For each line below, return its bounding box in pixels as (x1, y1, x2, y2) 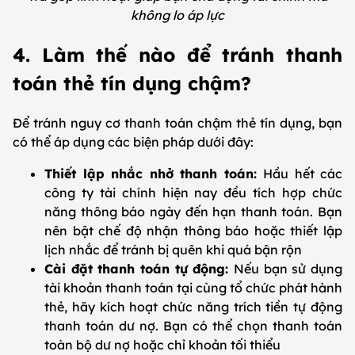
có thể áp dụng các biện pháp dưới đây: (13, 133, 254, 150)
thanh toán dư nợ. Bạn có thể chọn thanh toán (44, 317, 342, 334)
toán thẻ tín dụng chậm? (13, 71, 251, 95)
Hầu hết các (263, 165, 342, 181)
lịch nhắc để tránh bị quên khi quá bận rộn (44, 241, 302, 258)
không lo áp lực (131, 6, 224, 23)
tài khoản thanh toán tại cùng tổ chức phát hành (44, 279, 342, 296)
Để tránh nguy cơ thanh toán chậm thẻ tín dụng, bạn (13, 114, 342, 131)
